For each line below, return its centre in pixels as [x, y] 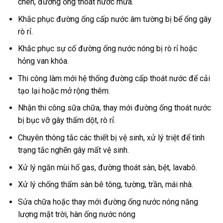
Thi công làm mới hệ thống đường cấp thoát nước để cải [114, 78]
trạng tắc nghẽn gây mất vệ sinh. [73, 150]
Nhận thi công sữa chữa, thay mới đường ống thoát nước [114, 108]
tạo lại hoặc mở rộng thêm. [64, 91]
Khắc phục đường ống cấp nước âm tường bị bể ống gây [114, 19]
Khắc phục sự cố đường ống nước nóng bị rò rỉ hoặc [107, 49]
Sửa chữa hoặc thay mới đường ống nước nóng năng [108, 202]
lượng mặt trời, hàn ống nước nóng [76, 214]
